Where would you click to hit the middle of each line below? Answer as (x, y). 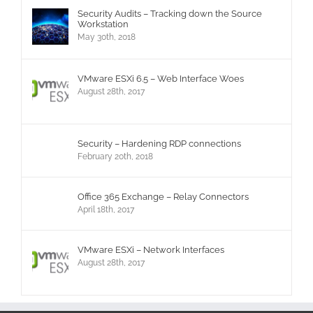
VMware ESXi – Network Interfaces (151, 250)
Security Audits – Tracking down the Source (170, 14)
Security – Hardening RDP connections (159, 144)
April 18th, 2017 (106, 210)
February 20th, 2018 (115, 157)
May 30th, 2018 (107, 37)
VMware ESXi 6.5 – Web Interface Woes (161, 79)
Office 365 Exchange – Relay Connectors (163, 197)
